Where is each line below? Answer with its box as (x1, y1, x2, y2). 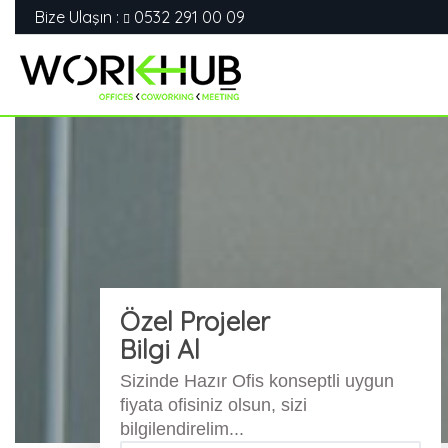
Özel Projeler (120, 305, 270, 338)
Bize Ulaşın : (35, 7, 123, 27)
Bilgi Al (120, 333, 200, 366)
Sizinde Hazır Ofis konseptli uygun (120, 371, 394, 391)
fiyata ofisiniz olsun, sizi (120, 395, 307, 415)
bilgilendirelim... (120, 419, 244, 439)
